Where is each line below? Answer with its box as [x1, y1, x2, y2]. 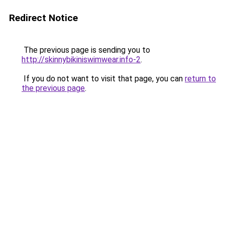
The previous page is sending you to [22, 45, 150, 55]
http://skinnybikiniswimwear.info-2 [22, 55, 141, 64]
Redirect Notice [9, 12, 78, 24]
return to [185, 74, 216, 83]
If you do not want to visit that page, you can [22, 74, 185, 83]
